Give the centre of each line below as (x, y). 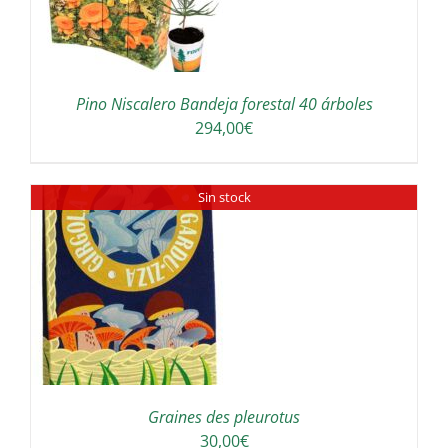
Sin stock (224, 197)
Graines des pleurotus (224, 417)
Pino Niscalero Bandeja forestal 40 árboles (224, 104)
